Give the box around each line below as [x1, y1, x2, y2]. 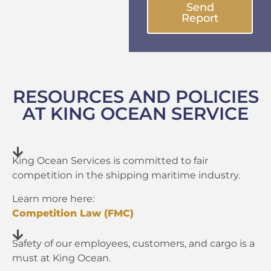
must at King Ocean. [12, 252, 111, 264]
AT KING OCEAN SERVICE [22, 103, 249, 125]
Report [181, 11, 218, 25]
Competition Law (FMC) [12, 207, 134, 219]
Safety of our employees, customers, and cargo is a [12, 238, 255, 250]
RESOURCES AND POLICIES [12, 86, 259, 108]
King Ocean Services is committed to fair [12, 155, 208, 167]
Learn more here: [12, 192, 94, 204]
